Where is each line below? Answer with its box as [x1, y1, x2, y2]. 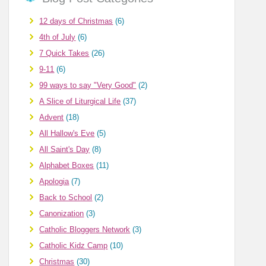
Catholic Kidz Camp [39, 241, 108, 251]
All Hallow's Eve [39, 129, 95, 138]
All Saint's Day [39, 145, 90, 154]
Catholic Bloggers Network [39, 225, 131, 235]
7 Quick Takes [39, 49, 90, 58]
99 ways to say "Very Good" [39, 81, 137, 90]
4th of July [39, 33, 76, 42]
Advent [39, 113, 64, 122]
